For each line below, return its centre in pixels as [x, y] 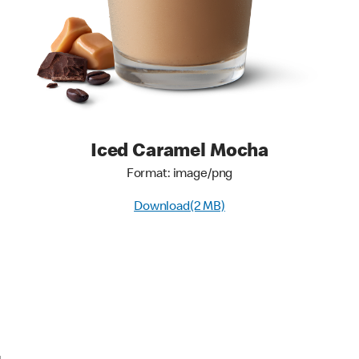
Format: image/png [179, 175]
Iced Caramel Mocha [179, 152]
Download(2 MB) [179, 208]
